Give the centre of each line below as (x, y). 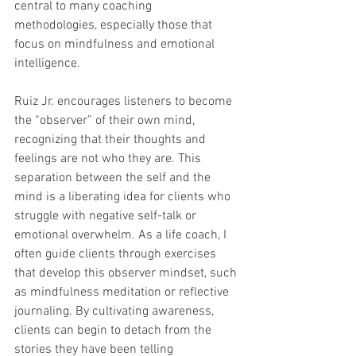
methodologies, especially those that (115, 26)
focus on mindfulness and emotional (116, 45)
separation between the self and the (114, 178)
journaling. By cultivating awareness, (116, 312)
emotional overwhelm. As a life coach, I (122, 236)
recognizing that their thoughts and (112, 140)
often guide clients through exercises (117, 255)
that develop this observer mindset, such (127, 274)
